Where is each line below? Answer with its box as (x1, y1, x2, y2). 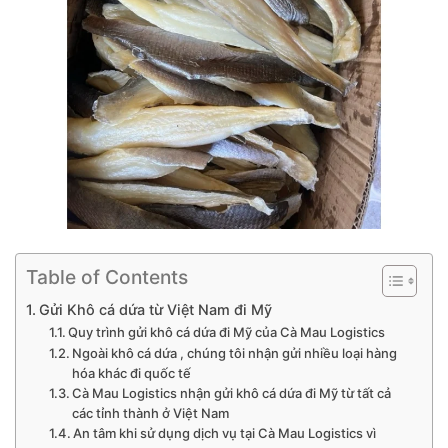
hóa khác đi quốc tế (72, 364, 192, 381)
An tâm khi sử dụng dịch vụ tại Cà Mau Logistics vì (73, 424, 377, 441)
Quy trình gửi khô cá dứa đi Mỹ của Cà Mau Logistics (68, 323, 386, 340)
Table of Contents (26, 264, 188, 289)
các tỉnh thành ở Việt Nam (72, 404, 230, 421)
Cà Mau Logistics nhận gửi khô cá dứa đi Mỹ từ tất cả (72, 384, 392, 401)
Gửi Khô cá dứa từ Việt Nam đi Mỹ (38, 300, 276, 318)
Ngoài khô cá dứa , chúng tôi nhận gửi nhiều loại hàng (72, 344, 398, 361)
